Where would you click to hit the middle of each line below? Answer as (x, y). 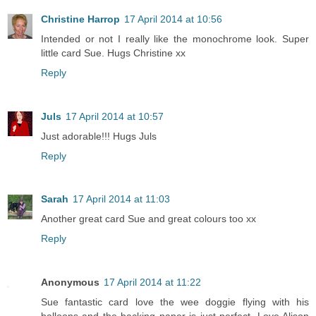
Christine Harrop (80, 19)
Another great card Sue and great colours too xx (148, 219)
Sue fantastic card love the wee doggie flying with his (175, 302)
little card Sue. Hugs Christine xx (113, 53)
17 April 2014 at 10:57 (115, 116)
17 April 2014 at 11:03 (121, 199)
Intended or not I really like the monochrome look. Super (175, 38)
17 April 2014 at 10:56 (173, 19)
